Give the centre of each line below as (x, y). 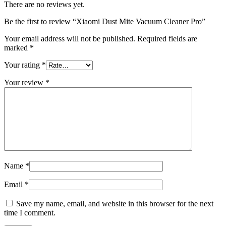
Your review (25, 82)
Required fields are (167, 38)
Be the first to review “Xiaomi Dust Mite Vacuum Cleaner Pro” (105, 21)
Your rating (23, 65)
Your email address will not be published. (70, 38)
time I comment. (30, 212)
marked (17, 47)
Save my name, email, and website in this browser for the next (115, 203)
